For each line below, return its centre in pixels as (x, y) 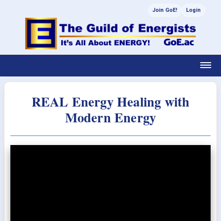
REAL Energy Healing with (110, 101)
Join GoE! (165, 10)
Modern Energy (110, 117)
